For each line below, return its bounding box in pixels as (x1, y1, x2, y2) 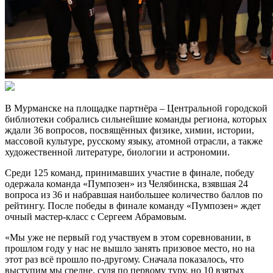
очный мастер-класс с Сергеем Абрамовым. (5, 211, 186, 222)
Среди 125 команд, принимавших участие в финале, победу (5, 167, 254, 178)
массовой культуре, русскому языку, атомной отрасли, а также (5, 135, 263, 146)
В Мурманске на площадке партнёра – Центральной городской (5, 102, 268, 113)
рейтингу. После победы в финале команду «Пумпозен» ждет (5, 200, 261, 211)
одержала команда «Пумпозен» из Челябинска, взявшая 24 (5, 178, 248, 189)
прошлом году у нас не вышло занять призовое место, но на (5, 243, 255, 253)
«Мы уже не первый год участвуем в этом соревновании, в (5, 232, 251, 243)
